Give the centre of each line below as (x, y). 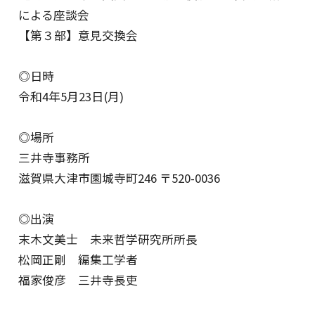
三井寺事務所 (54, 158)
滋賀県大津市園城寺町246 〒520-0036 (120, 178)
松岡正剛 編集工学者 (78, 260)
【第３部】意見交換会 (78, 36)
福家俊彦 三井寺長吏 (78, 280)
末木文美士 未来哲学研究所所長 (108, 239)
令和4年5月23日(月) (71, 97)
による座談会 (54, 15)
